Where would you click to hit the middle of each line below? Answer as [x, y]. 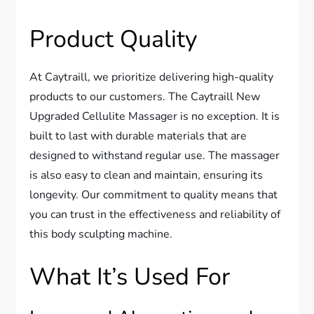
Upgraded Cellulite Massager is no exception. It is [155, 116]
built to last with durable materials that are [138, 136]
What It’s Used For [130, 277]
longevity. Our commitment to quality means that [154, 194]
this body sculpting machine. [101, 234]
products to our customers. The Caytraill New [145, 96]
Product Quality [114, 39]
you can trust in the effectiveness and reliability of [155, 214]
